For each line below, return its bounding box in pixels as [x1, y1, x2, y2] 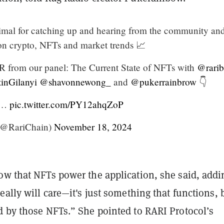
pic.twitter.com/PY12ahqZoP [9, 97, 123, 110]
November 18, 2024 [54, 120, 132, 133]
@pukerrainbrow [130, 75, 196, 88]
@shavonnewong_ [39, 75, 111, 88]
